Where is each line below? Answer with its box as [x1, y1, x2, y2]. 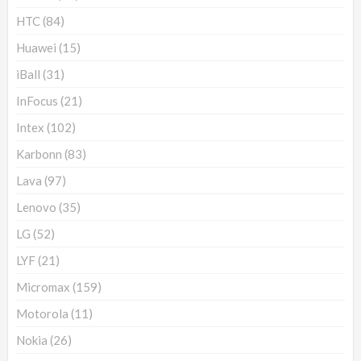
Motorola [16, 305, 68, 321]
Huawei [16, 39, 56, 55]
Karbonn [16, 146, 62, 161]
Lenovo [16, 199, 56, 214]
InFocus [16, 93, 58, 108]
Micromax [16, 279, 70, 294]
